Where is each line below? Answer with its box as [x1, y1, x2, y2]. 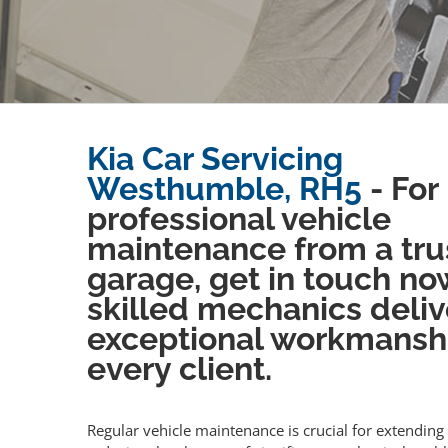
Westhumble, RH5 [87, 170, 362, 207]
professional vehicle [87, 200, 391, 237]
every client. [87, 350, 272, 387]
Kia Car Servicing [87, 140, 343, 177]
